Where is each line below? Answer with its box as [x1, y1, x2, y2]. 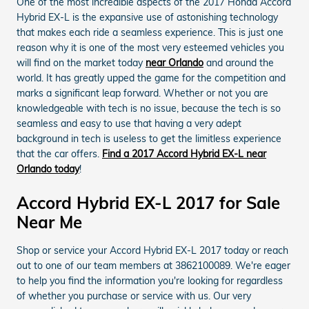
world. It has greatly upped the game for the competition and [17, 72, 286, 84]
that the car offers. [17, 148, 102, 160]
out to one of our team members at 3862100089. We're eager [17, 259, 290, 272]
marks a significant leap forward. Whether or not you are [17, 87, 268, 99]
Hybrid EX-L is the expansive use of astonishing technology [17, 11, 278, 23]
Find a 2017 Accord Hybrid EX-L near [102, 148, 266, 160]
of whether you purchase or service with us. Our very [17, 290, 251, 302]
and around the [203, 57, 274, 69]
